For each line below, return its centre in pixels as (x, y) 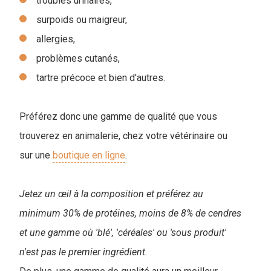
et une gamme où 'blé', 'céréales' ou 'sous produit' (123, 233)
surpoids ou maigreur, (82, 20)
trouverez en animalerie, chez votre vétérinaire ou (123, 136)
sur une (36, 155)
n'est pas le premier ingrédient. (83, 252)
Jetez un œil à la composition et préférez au (111, 194)
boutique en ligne (89, 155)
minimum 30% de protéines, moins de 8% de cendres (130, 214)
